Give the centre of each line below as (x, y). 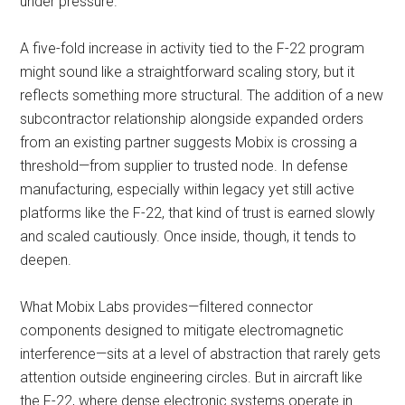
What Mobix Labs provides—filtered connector (167, 307)
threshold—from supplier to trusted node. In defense (184, 166)
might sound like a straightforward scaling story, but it (188, 72)
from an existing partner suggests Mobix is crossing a (189, 142)
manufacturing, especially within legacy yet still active (188, 189)
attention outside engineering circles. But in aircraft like (192, 377)
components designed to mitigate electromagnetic (182, 330)
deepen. (46, 260)
